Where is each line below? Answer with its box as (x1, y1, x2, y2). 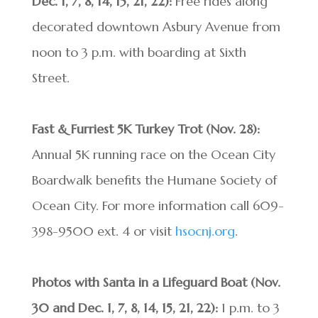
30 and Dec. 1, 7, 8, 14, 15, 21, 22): (31, 300, 218, 316)
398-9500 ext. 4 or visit (31, 223, 175, 239)
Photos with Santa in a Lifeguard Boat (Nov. (31, 274, 280, 290)
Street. (31, 70, 70, 86)
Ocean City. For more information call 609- (31, 197, 284, 214)
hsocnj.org (175, 223, 235, 239)
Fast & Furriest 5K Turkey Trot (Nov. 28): (31, 121, 260, 137)
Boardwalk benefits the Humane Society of (31, 172, 277, 188)
